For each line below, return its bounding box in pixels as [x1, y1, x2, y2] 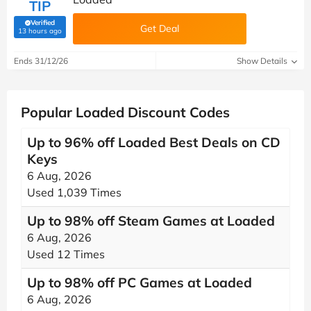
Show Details [237, 56, 289, 66]
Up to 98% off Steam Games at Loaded [27, 212, 275, 229]
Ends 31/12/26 [14, 56, 68, 66]
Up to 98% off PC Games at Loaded [27, 274, 252, 291]
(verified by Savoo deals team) [39, 25, 135, 34]
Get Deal [140, 22, 179, 35]
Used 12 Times [27, 247, 105, 261]
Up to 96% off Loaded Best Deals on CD [27, 134, 280, 151]
